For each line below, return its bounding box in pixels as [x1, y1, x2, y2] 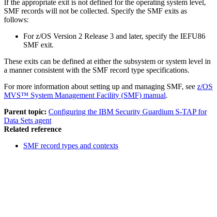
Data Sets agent [4, 116, 51, 124]
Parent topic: [4, 107, 46, 116]
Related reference [4, 124, 62, 133]
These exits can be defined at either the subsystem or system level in [4, 57, 211, 65]
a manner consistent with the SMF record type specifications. [4, 65, 189, 74]
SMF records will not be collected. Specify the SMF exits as [4, 6, 187, 15]
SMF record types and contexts [23, 141, 118, 150]
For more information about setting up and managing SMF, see [4, 82, 197, 91]
